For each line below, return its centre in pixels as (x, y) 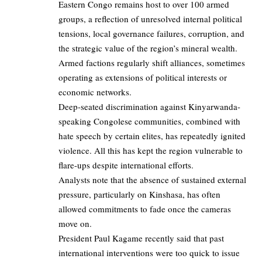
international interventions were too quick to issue (149, 253)
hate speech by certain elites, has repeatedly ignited (152, 136)
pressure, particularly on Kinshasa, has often (139, 194)
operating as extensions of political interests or (143, 77)
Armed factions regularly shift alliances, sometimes (152, 63)
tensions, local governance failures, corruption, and (151, 34)
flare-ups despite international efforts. (127, 165)
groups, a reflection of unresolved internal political (150, 19)
